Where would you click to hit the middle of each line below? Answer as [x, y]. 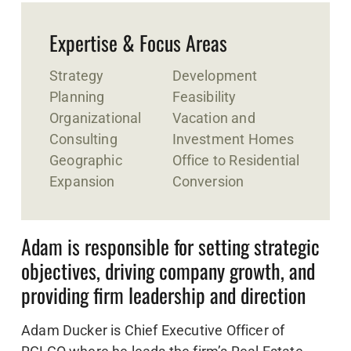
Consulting [83, 139]
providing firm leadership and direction [163, 295]
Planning [79, 96]
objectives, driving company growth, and [168, 270]
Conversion [208, 181]
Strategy [77, 75]
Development [215, 75]
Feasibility [204, 96]
